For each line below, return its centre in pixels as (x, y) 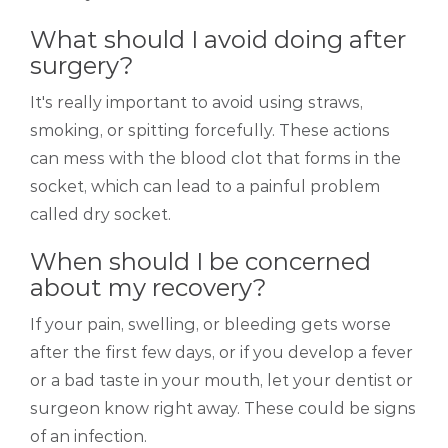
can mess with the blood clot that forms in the (215, 159)
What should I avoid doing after (218, 40)
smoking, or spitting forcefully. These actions (210, 131)
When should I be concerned (200, 262)
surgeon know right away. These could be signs (223, 409)
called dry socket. (100, 215)
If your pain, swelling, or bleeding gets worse (210, 325)
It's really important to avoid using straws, (196, 103)
